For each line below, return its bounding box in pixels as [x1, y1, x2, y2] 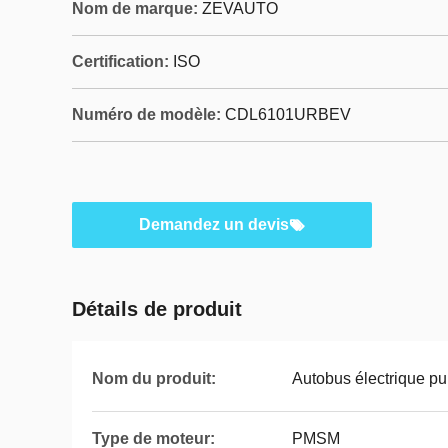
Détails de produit [72, 298, 242, 320]
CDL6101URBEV [225, 106, 351, 123]
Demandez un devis [139, 216, 289, 233]
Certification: [72, 53, 169, 70]
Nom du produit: [92, 370, 216, 387]
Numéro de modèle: [72, 106, 221, 123]
